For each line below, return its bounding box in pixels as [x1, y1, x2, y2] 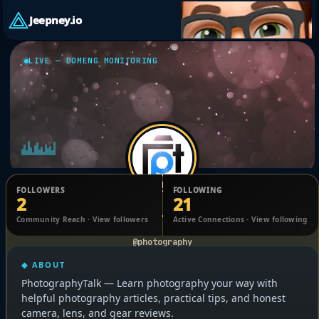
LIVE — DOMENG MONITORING [28, 56, 158, 66]
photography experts [72, 208, 253, 230]
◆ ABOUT [21, 259, 66, 270]
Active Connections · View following [172, 214, 308, 224]
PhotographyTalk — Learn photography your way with [21, 276, 278, 290]
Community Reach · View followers [16, 214, 148, 224]
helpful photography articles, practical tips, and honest [21, 291, 286, 305]
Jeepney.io [29, 12, 82, 27]
